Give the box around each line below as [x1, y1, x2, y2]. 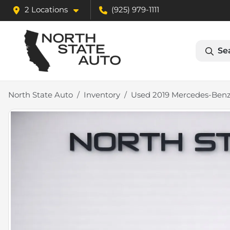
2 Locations [25, 5, 68, 14]
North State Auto [8, 90, 73, 100]
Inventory [84, 90, 120, 100]
